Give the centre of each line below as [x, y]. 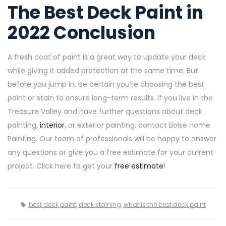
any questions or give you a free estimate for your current [110, 152]
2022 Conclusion [83, 32]
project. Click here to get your [61, 166]
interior [52, 125]
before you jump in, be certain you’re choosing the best [106, 84]
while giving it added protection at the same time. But [103, 70]
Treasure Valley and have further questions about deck [105, 111]
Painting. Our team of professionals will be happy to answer [112, 138]
